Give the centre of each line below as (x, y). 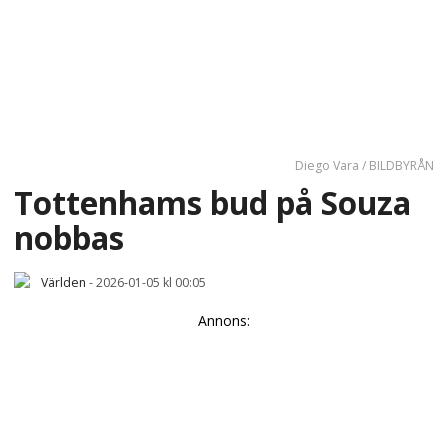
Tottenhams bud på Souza (212, 202)
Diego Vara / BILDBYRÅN (364, 166)
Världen (63, 282)
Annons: (224, 320)
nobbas (69, 237)
